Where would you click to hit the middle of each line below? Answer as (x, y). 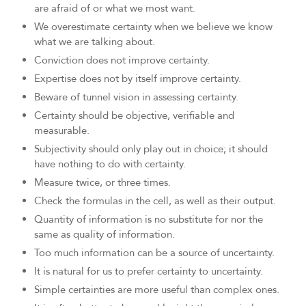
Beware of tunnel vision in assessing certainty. (136, 97)
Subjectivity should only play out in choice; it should (151, 149)
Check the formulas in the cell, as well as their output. (155, 201)
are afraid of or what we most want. (115, 9)
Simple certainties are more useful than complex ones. (157, 290)
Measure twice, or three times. (102, 183)
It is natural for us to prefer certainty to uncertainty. (149, 272)
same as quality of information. (105, 235)
